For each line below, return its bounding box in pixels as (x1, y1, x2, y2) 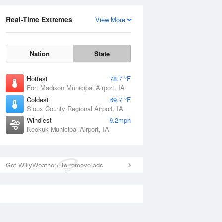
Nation (30, 49, 50, 58)
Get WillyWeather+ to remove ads (6, 160, 103, 169)
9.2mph (110, 115, 131, 125)
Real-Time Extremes (6, 14, 72, 24)
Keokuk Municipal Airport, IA (27, 124, 109, 134)
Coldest (27, 95, 49, 104)
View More (95, 15, 125, 24)
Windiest (27, 115, 52, 125)
